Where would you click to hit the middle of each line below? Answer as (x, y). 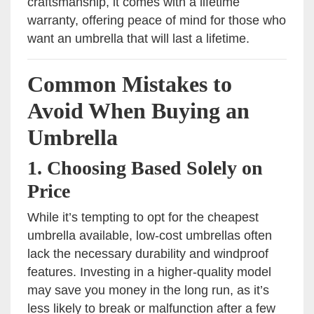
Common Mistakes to (130, 84)
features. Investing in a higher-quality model (149, 272)
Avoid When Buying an (138, 111)
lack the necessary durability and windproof (148, 254)
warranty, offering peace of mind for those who (157, 21)
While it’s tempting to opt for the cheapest (143, 218)
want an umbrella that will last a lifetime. (138, 39)
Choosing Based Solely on (155, 168)
